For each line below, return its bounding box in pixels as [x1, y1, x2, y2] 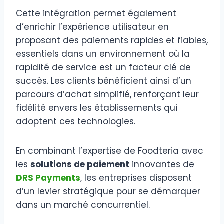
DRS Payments [16, 172, 80, 184]
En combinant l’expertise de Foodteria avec [16, 145, 203, 157]
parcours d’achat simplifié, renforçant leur [16, 88, 199, 101]
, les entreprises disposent [80, 172, 192, 184]
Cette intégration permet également [16, 7, 176, 20]
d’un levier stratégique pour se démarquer [16, 185, 200, 198]
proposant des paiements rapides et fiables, [16, 34, 208, 47]
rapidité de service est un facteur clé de [16, 61, 191, 74]
